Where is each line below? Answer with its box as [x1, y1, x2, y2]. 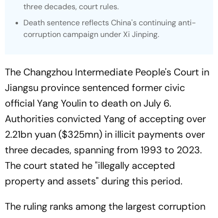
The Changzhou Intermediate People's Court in [5, 66, 209, 78]
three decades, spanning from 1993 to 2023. [5, 144, 202, 156]
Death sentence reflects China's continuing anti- [23, 18, 196, 28]
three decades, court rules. [23, 1, 119, 12]
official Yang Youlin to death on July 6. [5, 97, 171, 109]
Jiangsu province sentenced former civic [5, 81, 185, 94]
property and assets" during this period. [5, 175, 182, 187]
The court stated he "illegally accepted [5, 159, 175, 172]
